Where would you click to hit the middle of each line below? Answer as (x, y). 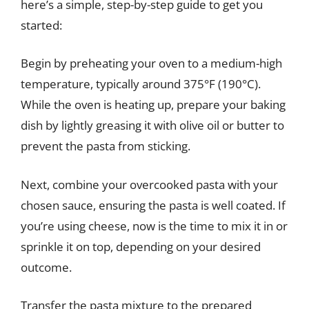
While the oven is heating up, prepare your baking (153, 104)
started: (41, 25)
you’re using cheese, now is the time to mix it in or (154, 226)
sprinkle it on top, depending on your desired (141, 246)
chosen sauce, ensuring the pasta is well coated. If (153, 205)
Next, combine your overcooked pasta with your (149, 184)
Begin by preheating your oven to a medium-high (151, 63)
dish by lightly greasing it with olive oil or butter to (152, 125)
